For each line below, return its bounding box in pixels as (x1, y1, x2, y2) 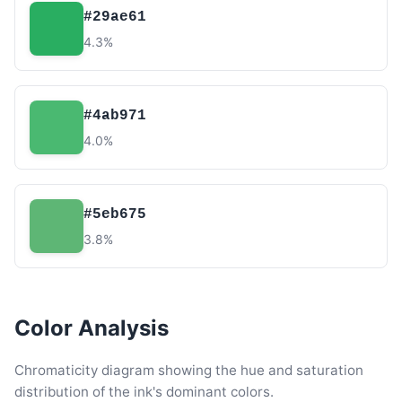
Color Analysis (14, 315, 169, 341)
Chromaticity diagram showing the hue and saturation (14, 362, 363, 379)
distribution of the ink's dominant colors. (14, 383, 274, 400)
